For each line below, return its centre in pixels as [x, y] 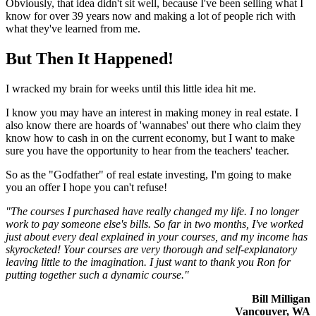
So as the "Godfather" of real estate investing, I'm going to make [148, 174]
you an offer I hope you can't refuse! [86, 187]
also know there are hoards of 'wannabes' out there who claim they [153, 125]
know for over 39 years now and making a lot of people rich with [151, 16]
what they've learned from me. [73, 28]
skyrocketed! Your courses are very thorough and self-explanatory [151, 249]
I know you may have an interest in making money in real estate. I [152, 112]
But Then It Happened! [90, 58]
